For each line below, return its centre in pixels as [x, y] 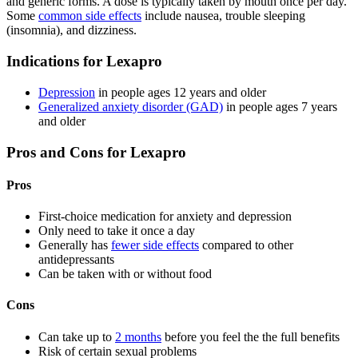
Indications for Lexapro [84, 62]
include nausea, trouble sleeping [223, 16]
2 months [138, 336]
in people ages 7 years [280, 106]
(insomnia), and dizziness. [72, 30]
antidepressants [76, 260]
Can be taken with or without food [125, 274]
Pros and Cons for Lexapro [96, 152]
